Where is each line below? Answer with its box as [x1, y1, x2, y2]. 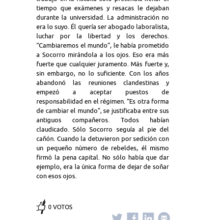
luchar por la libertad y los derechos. [36, 32, 169, 39]
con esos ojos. [36, 172, 77, 179]
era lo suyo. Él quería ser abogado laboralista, [36, 23, 169, 30]
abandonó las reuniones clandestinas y [36, 79, 169, 86]
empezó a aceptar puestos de [36, 88, 169, 95]
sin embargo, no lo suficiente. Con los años [36, 70, 169, 77]
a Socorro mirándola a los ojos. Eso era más [36, 51, 169, 58]
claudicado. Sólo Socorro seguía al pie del [36, 126, 169, 133]
